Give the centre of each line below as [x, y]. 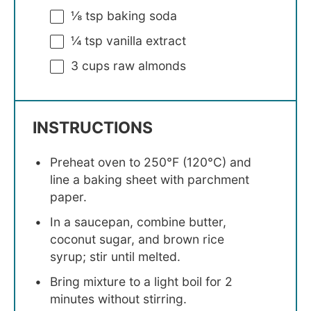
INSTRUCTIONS [93, 128]
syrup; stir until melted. [115, 257]
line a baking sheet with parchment [150, 180]
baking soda [140, 15]
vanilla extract [144, 40]
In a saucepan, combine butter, [138, 222]
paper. [68, 197]
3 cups [90, 65]
